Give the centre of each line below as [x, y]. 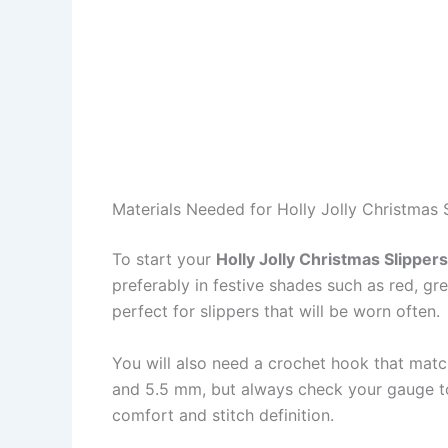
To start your [164, 259]
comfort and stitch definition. [223, 415]
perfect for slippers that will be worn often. [276, 311]
